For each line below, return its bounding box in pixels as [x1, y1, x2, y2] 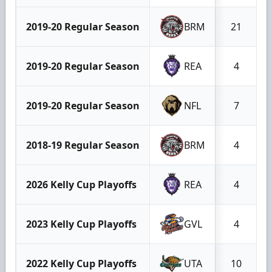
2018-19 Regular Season [26, 138, 140, 152]
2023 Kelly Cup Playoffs [26, 217, 137, 231]
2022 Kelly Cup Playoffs [26, 256, 137, 270]
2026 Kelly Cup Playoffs [26, 177, 137, 191]
